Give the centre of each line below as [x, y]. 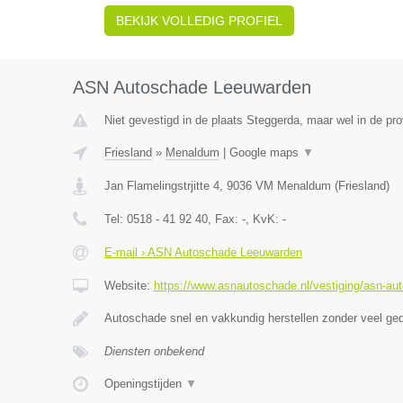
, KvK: [264, 219]
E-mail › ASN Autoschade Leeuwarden [203, 252]
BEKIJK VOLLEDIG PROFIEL [199, 21]
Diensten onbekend [154, 351]
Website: [129, 286]
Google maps [265, 152]
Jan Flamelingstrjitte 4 [161, 186]
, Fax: [224, 219]
